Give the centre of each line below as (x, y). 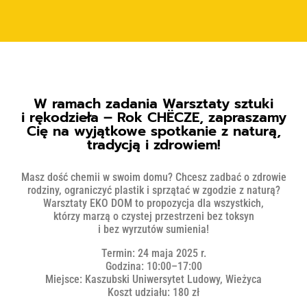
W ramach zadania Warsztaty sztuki (153, 103)
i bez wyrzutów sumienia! (153, 229)
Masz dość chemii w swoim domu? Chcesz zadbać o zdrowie (153, 177)
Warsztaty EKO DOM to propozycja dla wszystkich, (153, 203)
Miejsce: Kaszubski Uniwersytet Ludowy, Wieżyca (153, 279)
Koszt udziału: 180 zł (153, 292)
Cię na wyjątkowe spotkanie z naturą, (153, 131)
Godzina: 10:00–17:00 (153, 266)
